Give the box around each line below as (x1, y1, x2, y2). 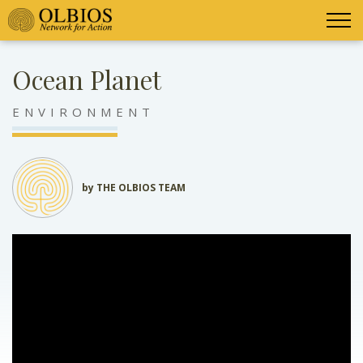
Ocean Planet (12, 62, 161, 96)
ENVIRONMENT (12, 103, 155, 120)
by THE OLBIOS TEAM (82, 180, 186, 194)
